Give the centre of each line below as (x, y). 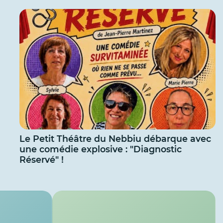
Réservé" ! (41, 160)
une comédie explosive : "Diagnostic (100, 149)
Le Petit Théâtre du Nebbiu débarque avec (115, 139)
